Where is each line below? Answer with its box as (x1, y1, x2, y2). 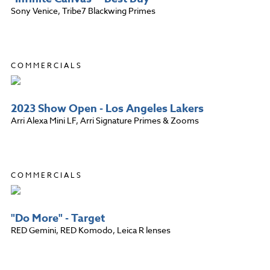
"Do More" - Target (11, 210, 105, 226)
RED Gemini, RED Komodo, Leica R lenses (11, 224, 171, 236)
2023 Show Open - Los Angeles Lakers (11, 100, 204, 116)
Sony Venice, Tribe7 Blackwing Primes (11, 4, 155, 16)
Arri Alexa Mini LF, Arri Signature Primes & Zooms (11, 114, 199, 126)
